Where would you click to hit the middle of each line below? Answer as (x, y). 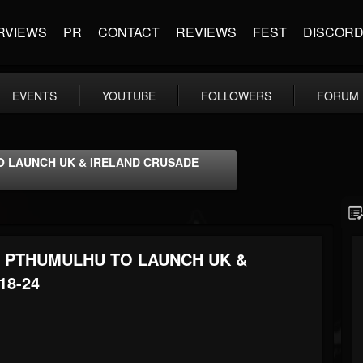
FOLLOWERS (236, 96)
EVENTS (34, 96)
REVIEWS (206, 32)
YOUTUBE (129, 96)
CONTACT (129, 32)
